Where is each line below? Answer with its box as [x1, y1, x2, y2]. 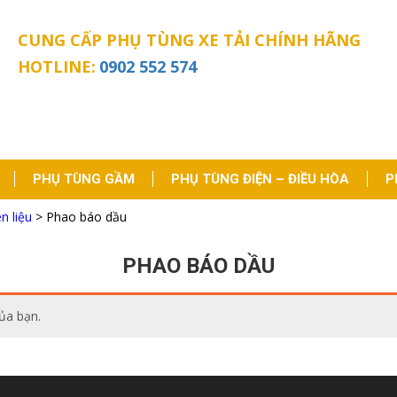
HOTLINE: [18, 56, 96, 77]
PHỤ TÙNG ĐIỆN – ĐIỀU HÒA [171, 171, 349, 187]
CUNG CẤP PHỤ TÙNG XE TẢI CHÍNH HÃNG [18, 29, 361, 51]
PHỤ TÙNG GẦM [33, 171, 135, 187]
